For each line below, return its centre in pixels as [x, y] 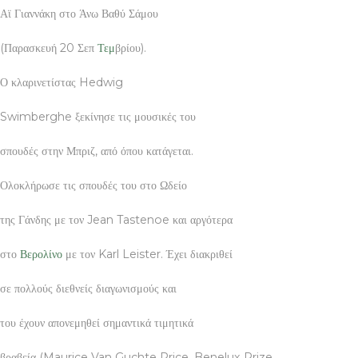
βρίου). [134, 48]
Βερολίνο [41, 254]
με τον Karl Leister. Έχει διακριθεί [147, 254]
